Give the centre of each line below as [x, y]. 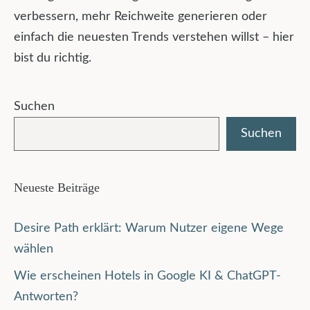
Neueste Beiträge [57, 188]
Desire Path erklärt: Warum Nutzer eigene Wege [149, 229]
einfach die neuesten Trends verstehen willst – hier [154, 38]
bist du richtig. [53, 58]
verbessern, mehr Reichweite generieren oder [140, 17]
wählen [34, 249]
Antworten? [46, 297]
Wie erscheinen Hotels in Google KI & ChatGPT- [147, 276]
